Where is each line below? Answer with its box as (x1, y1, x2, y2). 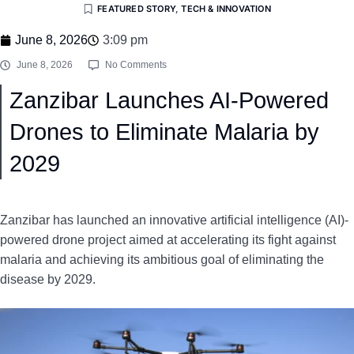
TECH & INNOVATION (181, 3, 271, 14)
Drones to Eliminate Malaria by (9, 119, 319, 145)
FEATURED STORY (97, 3, 175, 14)
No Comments (105, 59, 167, 70)
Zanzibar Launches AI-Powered (9, 88, 329, 113)
